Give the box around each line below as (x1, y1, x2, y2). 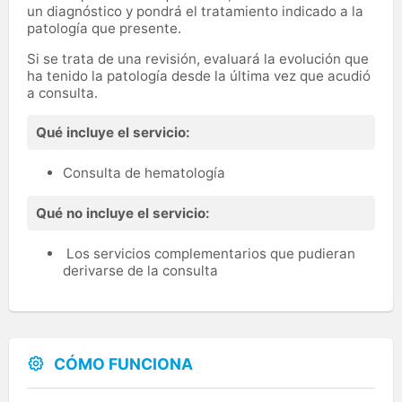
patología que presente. (27, 19, 181, 37)
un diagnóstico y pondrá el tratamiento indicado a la (27, 2, 363, 20)
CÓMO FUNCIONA (54, 354, 193, 374)
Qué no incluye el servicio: (36, 205, 210, 223)
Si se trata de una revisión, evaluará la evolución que (27, 49, 369, 67)
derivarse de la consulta (63, 262, 222, 280)
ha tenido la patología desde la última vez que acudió (27, 66, 371, 84)
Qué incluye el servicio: (36, 124, 190, 142)
